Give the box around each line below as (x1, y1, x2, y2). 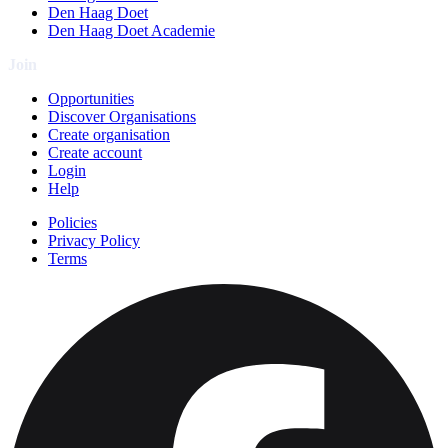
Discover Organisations (48, 108, 196, 126)
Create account (48, 144, 142, 162)
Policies (48, 214, 97, 232)
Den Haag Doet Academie (48, 22, 215, 40)
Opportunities (48, 90, 134, 108)
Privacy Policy (48, 232, 140, 250)
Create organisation (48, 126, 170, 144)
